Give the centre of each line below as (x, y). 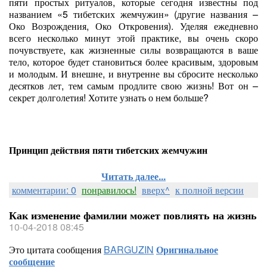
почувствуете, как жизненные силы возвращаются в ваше (133, 50)
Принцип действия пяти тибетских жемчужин (108, 150)
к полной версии (209, 190)
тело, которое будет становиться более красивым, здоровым (133, 62)
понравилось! (109, 190)
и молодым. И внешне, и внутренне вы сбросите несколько (133, 74)
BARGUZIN (129, 249)
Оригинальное (187, 249)
